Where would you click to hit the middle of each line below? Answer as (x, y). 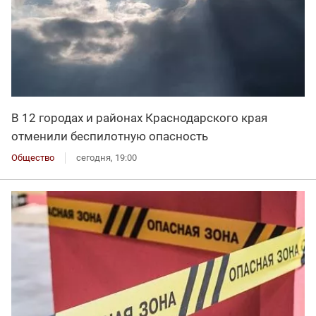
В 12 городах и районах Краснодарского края (139, 118)
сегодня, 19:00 (107, 158)
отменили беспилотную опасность (110, 136)
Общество (33, 158)
